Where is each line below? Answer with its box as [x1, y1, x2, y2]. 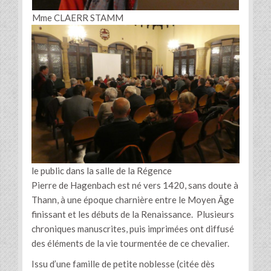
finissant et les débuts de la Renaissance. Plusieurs [31, 209, 234, 220]
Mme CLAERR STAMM [32, 12, 123, 24]
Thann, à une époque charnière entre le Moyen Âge [31, 194, 234, 206]
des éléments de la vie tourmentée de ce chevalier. [31, 238, 229, 249]
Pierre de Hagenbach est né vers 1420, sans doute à [31, 180, 238, 191]
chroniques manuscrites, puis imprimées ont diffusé [31, 223, 234, 235]
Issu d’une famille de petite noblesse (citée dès [31, 258, 215, 270]
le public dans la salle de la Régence [31, 165, 172, 177]
